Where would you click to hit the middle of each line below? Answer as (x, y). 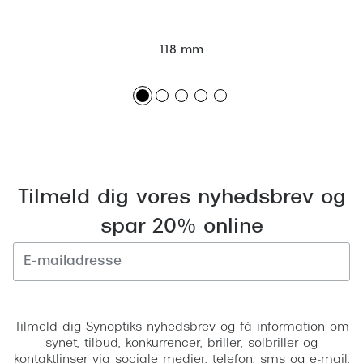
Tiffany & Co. (53, 218)
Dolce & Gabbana (72, 56)
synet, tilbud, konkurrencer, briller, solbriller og (181, 344)
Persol (32, 88)
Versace (39, 23)
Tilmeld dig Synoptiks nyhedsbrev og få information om (181, 327)
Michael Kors (54, 153)
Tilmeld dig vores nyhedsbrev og (181, 198)
